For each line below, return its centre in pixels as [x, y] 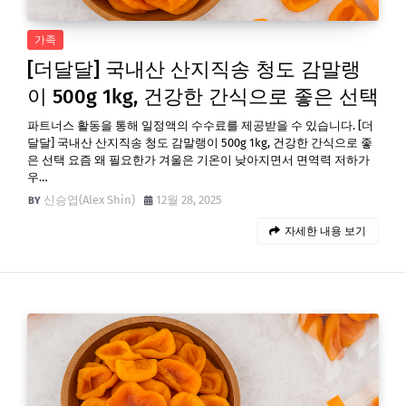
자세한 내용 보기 [325, 231]
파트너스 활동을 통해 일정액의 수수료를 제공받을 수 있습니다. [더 [200, 126]
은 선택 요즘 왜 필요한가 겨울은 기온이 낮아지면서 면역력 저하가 [198, 160]
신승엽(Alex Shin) [89, 200]
